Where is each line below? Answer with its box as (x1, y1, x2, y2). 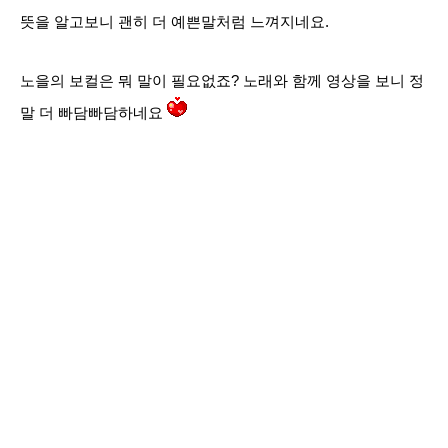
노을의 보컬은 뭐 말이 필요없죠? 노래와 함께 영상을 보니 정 (20, 73, 424, 89)
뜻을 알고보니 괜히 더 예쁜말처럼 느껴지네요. (20, 14, 329, 30)
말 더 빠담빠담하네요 (20, 105, 167, 121)
